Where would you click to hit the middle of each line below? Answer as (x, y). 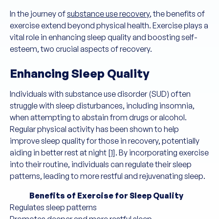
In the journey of (38, 14)
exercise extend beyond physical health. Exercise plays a (109, 25)
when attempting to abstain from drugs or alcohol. (98, 117)
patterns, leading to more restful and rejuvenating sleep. (108, 176)
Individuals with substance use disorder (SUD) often (100, 94)
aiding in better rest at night (59, 153)
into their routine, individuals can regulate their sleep (101, 164)
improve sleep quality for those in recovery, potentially (105, 141)
